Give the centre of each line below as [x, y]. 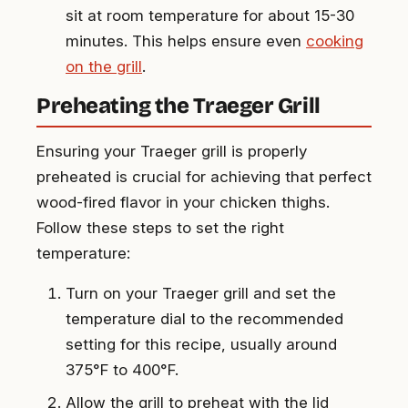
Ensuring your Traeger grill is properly [172, 152]
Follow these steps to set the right [160, 228]
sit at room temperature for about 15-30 [210, 16]
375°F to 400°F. [122, 370]
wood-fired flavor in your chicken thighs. [183, 203]
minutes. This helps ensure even [186, 41]
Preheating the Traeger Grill [178, 106]
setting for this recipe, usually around [201, 345]
